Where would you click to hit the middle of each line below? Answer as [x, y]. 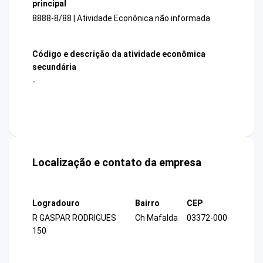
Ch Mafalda [156, 218]
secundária [54, 67]
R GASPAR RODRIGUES [74, 218]
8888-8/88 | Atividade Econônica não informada [121, 18]
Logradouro [56, 203]
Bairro [147, 203]
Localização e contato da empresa [117, 163]
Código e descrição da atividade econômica [119, 54]
